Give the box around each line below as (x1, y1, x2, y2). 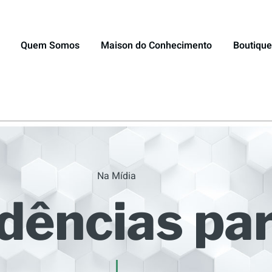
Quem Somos (21, 38, 80, 53)
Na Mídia (97, 169, 136, 183)
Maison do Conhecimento (101, 38, 212, 53)
